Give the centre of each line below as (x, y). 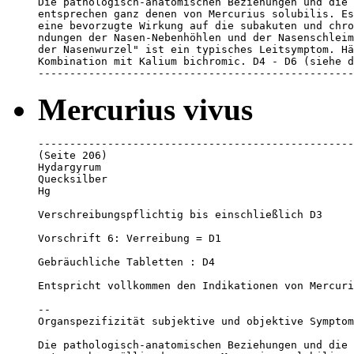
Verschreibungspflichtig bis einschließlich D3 (180, 215)
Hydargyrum (70, 168)
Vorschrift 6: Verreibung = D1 (130, 239)
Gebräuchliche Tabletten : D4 (126, 262)
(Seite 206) (73, 156)
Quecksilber (73, 179)
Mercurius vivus (145, 110)
